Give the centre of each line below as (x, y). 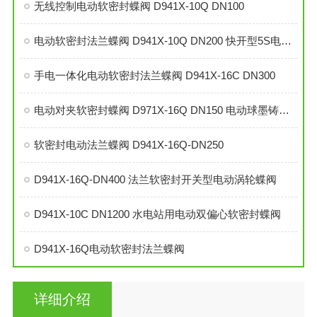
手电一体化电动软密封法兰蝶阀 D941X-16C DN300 (154, 75)
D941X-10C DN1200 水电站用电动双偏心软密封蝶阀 (157, 214)
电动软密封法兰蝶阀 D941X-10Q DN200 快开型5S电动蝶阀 (286, 40)
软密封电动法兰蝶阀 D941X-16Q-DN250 (128, 144)
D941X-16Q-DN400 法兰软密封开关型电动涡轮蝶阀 (155, 179)
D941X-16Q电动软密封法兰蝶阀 (109, 248)
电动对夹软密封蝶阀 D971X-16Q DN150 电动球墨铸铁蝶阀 (284, 110)
